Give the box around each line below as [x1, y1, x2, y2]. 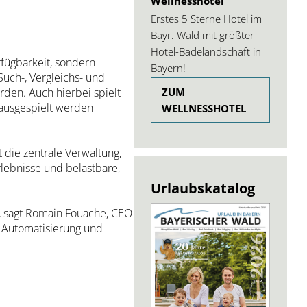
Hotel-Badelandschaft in [151, 44, 262, 58]
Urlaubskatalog [151, 177, 256, 197]
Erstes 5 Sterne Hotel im [151, 11, 262, 25]
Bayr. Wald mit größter [151, 27, 255, 42]
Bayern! [151, 60, 186, 75]
